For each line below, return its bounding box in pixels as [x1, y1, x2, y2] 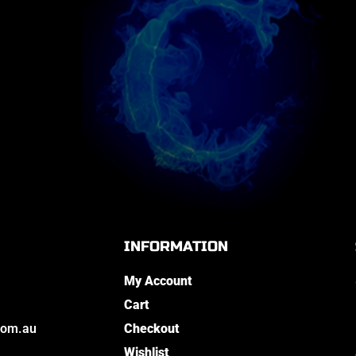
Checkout [123, 321, 180, 337]
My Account [123, 273, 192, 289]
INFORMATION [123, 238, 228, 256]
